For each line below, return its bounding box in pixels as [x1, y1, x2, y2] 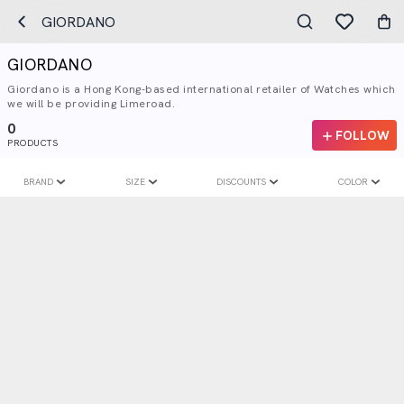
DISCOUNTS [216, 176, 267, 188]
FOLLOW [335, 127, 390, 143]
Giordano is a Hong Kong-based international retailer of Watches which [7, 82, 396, 96]
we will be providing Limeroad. [7, 96, 175, 111]
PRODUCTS [7, 137, 58, 149]
